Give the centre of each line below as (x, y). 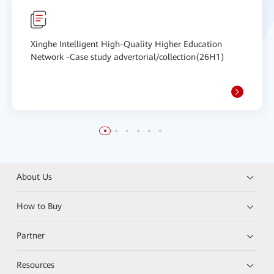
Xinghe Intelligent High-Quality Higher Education (126, 44)
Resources (36, 265)
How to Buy (39, 206)
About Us (35, 177)
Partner (31, 235)
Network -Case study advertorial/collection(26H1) (128, 57)
